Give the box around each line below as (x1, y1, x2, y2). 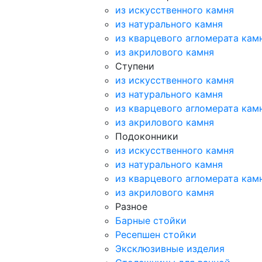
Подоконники (115, 130, 178, 142)
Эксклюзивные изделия (115, 242, 225, 254)
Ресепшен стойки (115, 228, 196, 240)
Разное (115, 200, 147, 212)
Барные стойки (115, 214, 187, 226)
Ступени (115, 60, 154, 72)
